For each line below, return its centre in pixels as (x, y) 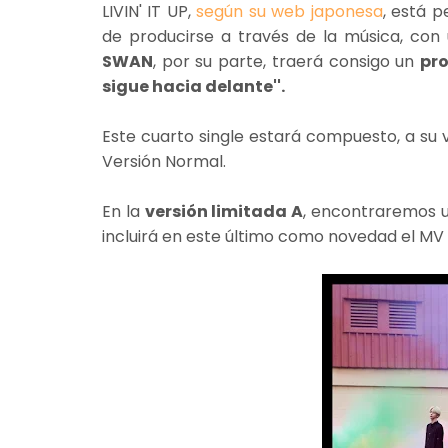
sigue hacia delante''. (193, 86)
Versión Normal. (166, 161)
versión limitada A (224, 211)
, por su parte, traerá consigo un (287, 61)
